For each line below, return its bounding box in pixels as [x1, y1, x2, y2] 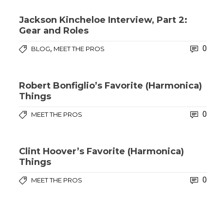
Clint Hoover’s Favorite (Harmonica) [19, 146, 184, 157]
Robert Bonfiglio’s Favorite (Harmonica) [19, 80, 202, 91]
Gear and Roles [19, 25, 89, 36]
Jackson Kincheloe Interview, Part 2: [19, 15, 187, 25]
